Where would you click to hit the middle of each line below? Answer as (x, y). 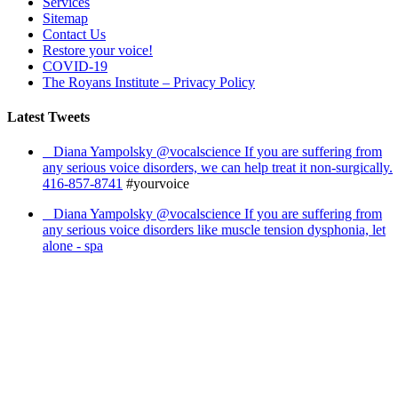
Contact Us (74, 34)
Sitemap (65, 18)
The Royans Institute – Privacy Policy (149, 82)
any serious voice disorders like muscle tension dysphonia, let (214, 230)
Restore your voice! (98, 50)
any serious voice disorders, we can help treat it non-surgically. (218, 168)
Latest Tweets (48, 117)
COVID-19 (75, 66)
